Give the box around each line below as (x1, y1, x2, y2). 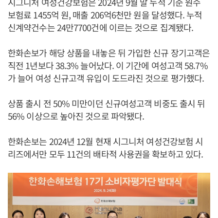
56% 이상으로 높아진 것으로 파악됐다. (8, 109, 145, 122)
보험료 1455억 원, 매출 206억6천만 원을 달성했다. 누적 (8, 8, 202, 21)
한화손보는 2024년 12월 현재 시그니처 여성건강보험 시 (8, 134, 203, 147)
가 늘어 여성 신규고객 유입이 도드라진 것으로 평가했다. (8, 71, 204, 84)
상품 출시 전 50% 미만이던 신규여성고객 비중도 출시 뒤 (8, 96, 205, 109)
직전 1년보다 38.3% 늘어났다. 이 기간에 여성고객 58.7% (8, 58, 208, 72)
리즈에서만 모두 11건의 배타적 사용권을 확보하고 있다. (8, 147, 203, 160)
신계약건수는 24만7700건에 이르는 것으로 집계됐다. (8, 20, 193, 34)
